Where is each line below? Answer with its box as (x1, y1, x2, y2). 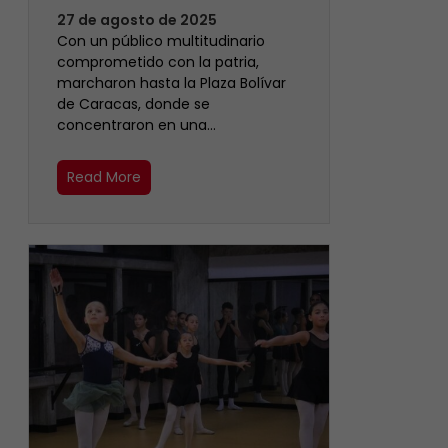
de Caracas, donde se (57, 93, 210, 114)
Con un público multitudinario (57, 30, 265, 51)
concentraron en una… (57, 114, 216, 135)
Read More (67, 166, 141, 187)
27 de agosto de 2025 (57, 9, 217, 30)
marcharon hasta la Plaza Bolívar (57, 72, 286, 93)
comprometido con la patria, (57, 51, 259, 72)
